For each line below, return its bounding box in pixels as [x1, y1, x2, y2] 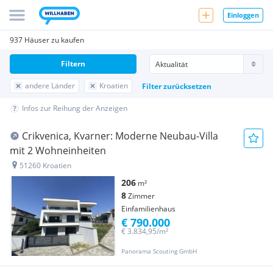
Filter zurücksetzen [142, 80, 211, 91]
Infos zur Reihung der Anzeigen [22, 103, 127, 113]
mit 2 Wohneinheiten [10, 144, 106, 157]
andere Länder [25, 80, 75, 91]
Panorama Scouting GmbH [121, 247, 197, 256]
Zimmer [128, 191, 155, 201]
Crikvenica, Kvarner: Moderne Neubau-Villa [22, 129, 218, 143]
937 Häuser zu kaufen [10, 35, 84, 45]
